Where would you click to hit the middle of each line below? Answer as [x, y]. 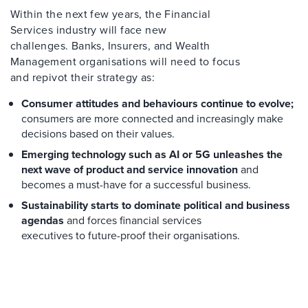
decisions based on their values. [98, 134]
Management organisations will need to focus [125, 62]
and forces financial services [133, 220]
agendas [43, 220]
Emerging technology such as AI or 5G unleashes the [152, 154]
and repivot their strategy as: [82, 77]
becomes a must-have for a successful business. [136, 185]
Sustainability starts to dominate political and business [156, 205]
